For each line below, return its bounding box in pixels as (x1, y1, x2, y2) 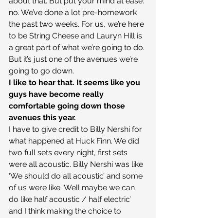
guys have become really (9, 90, 106, 99)
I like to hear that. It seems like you (9, 78, 142, 88)
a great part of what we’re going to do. (9, 43, 146, 53)
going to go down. (9, 66, 74, 76)
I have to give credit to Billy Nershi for (9, 125, 144, 134)
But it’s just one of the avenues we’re (9, 54, 140, 64)
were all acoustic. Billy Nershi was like (9, 160, 145, 169)
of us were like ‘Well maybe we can (9, 183, 137, 193)
